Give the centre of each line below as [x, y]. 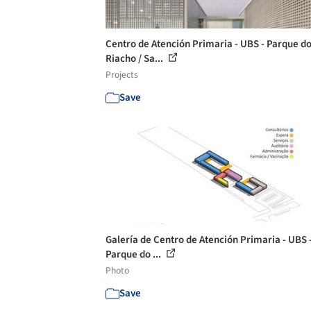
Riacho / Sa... [135, 58]
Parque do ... [134, 254]
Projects [122, 74]
